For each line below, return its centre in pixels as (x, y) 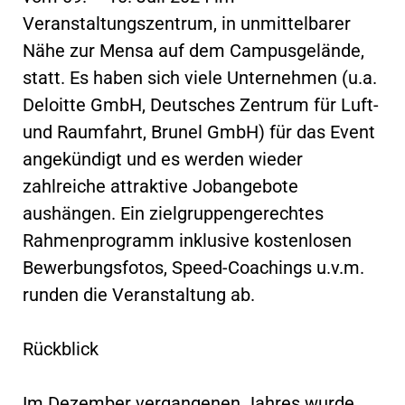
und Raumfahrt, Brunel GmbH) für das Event (199, 132)
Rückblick (61, 348)
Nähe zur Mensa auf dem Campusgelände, (193, 50)
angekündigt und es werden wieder (163, 159)
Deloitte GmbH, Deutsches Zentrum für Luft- (201, 104)
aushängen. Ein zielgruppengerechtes (173, 213)
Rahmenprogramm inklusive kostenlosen (187, 240)
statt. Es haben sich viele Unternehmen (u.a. (200, 77)
